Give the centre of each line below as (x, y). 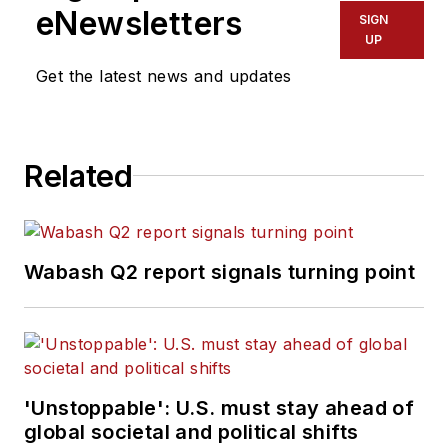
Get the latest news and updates (164, 75)
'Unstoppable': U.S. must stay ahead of (219, 407)
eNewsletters (139, 23)
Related (78, 175)
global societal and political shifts (191, 431)
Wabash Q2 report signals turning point (220, 271)
